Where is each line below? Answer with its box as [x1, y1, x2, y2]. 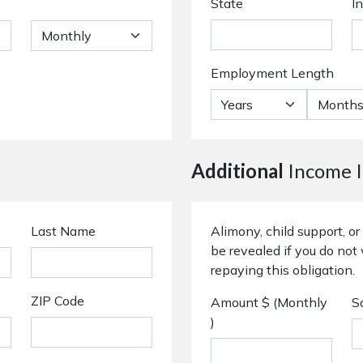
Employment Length [211, 65, 334, 81]
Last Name [31, 223, 96, 239]
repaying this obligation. [211, 262, 355, 278]
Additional [191, 159, 284, 182]
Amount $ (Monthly [211, 294, 327, 310]
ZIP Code [31, 293, 84, 309]
